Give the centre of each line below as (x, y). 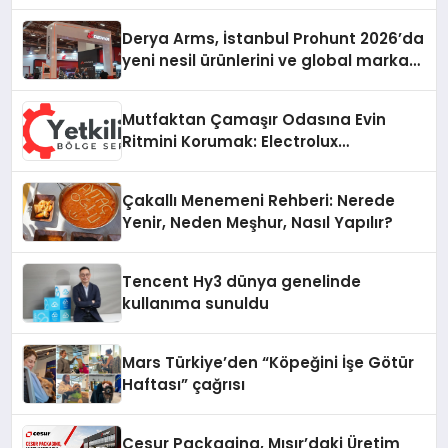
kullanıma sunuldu (196, 304)
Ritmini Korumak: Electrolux (230, 142)
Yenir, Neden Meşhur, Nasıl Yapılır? (258, 223)
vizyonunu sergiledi (199, 83)
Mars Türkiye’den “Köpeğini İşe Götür (268, 363)
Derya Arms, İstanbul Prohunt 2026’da (273, 39)
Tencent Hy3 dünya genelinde (242, 282)
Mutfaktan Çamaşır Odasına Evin (254, 120)
